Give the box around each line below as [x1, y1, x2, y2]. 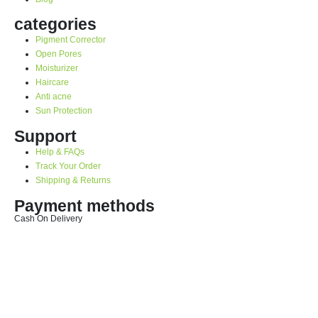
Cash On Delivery [14, 214, 82, 224]
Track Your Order [35, 161, 101, 171]
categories [14, 15, 97, 34]
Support [14, 127, 77, 146]
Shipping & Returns [35, 175, 111, 185]
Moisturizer [35, 63, 78, 73]
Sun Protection [35, 106, 92, 116]
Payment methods [14, 197, 155, 216]
